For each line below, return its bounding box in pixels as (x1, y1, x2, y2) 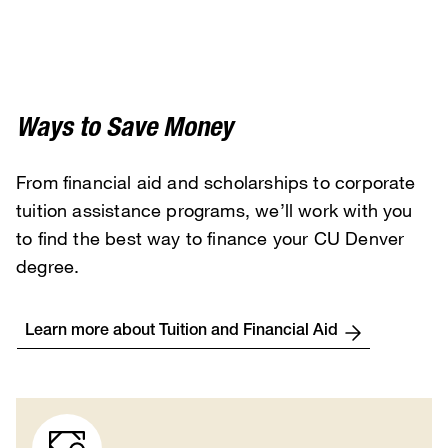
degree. (16, 254, 85, 277)
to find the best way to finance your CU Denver (16, 226, 405, 249)
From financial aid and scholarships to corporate (16, 170, 416, 193)
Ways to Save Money (16, 116, 233, 144)
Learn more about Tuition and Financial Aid (25, 324, 338, 341)
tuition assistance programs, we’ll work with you (16, 198, 413, 221)
